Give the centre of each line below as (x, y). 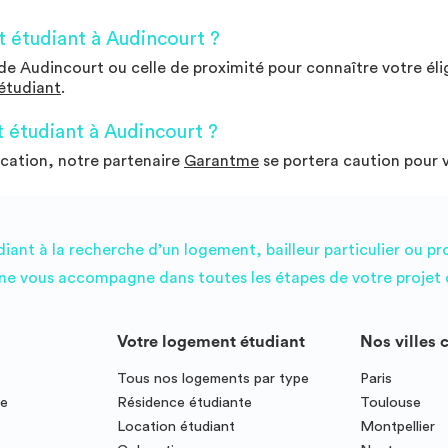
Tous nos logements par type (213, 378)
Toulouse (391, 402)
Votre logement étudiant (211, 341)
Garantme (221, 160)
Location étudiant (176, 426)
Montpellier (398, 426)
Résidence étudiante (185, 402)
